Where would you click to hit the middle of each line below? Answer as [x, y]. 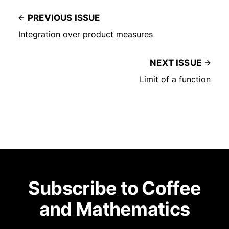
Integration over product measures [86, 35]
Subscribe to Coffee [114, 188]
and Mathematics [114, 209]
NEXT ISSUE [176, 63]
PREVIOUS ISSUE [64, 18]
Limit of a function [175, 79]
